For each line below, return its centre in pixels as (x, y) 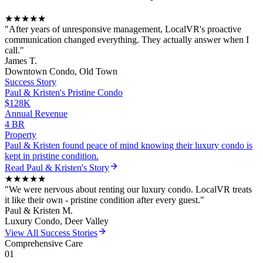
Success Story (31, 82)
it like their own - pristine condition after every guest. (102, 200)
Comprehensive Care (44, 243)
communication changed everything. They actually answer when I (127, 39)
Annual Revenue (36, 113)
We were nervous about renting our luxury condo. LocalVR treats (130, 189)
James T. (21, 60)
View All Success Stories (51, 232)
